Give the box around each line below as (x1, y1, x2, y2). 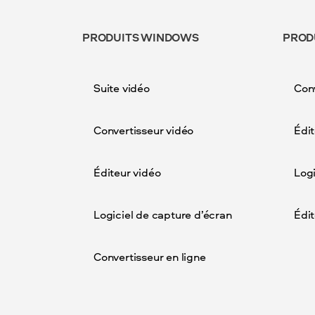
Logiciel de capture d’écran (94, 207, 232, 222)
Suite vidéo (94, 80, 150, 96)
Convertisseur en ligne (94, 249, 206, 264)
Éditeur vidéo (94, 165, 161, 180)
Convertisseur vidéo (94, 122, 194, 138)
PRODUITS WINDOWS (82, 30, 199, 45)
